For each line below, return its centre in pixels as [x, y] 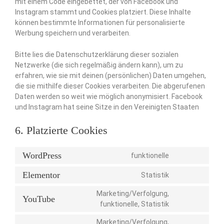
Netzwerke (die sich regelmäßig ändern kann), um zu [99, 65]
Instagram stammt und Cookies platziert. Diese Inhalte [103, 12]
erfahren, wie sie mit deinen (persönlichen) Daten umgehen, [110, 75]
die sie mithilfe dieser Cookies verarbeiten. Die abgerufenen [110, 86]
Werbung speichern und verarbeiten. [73, 33]
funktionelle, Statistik [134, 204]
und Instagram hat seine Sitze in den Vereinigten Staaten [107, 107]
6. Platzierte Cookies [61, 130]
